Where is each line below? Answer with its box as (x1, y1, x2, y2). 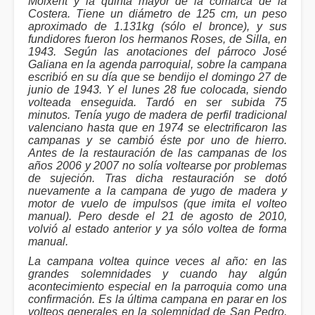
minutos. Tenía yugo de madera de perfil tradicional (28, 109, 287, 122)
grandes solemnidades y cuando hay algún (28, 268, 287, 281)
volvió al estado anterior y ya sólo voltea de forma (28, 223, 287, 236)
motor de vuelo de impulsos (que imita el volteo (28, 198, 287, 210)
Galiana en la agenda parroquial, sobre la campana (28, 58, 287, 71)
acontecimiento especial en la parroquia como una (28, 281, 287, 293)
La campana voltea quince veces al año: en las (28, 255, 287, 268)
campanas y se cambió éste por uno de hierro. (28, 134, 287, 147)
